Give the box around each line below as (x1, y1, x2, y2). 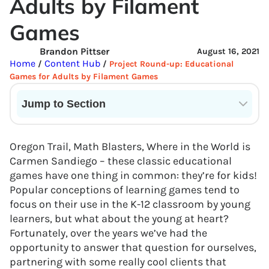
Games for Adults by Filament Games (10, 71, 158, 82)
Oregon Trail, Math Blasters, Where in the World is (10, 140, 250, 153)
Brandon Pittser (40, 46, 109, 57)
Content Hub (42, 58, 100, 69)
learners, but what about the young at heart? (10, 212, 229, 225)
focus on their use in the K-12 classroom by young (10, 198, 250, 211)
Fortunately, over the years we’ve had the (10, 226, 207, 240)
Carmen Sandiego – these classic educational (10, 154, 232, 168)
